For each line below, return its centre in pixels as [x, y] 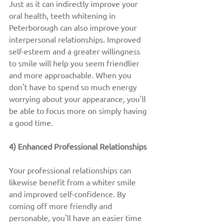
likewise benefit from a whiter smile [73, 182]
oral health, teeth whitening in [63, 15]
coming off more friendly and [61, 206]
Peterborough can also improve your [74, 27]
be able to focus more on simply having [79, 111]
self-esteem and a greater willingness [76, 51]
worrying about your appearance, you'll [78, 99]
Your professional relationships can [71, 170]
